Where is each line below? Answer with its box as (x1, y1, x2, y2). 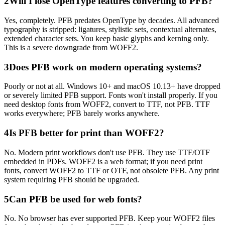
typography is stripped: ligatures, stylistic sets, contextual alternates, (4, 25, 216, 34)
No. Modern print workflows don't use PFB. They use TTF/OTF (4, 148, 210, 157)
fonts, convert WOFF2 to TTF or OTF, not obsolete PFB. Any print (4, 166, 219, 175)
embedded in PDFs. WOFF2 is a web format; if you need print (4, 157, 202, 166)
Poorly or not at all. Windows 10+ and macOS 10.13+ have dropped (4, 82, 220, 91)
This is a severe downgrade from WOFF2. (4, 43, 138, 52)
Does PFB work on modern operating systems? (9, 61, 202, 72)
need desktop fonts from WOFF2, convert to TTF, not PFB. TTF (4, 100, 210, 109)
